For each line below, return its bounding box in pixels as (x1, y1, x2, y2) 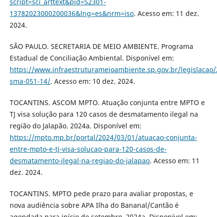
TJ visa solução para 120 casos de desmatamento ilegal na (9, 109, 198, 119)
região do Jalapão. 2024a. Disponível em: (9, 121, 141, 131)
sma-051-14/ (9, 77, 50, 86)
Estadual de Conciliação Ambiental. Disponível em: (9, 53, 174, 63)
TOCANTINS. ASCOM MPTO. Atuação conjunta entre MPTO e (9, 98, 205, 108)
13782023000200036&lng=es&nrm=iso (9, 9, 134, 18)
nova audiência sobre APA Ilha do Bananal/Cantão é (9, 201, 179, 210)
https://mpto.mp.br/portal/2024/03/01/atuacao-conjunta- (9, 133, 197, 142)
